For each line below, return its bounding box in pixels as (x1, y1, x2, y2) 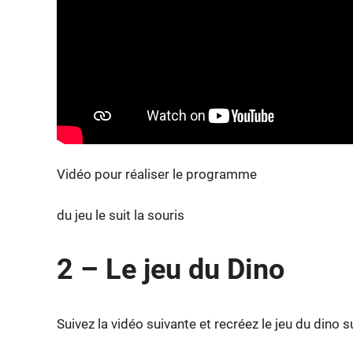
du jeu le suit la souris (57, 207, 184, 224)
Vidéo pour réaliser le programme (57, 165, 257, 182)
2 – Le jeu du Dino (57, 253, 284, 287)
